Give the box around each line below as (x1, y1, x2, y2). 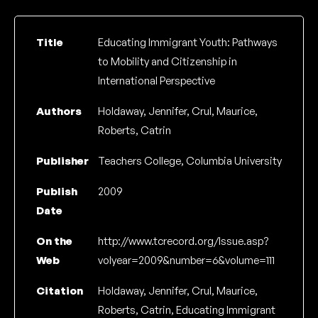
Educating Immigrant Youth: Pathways (97, 35, 278, 50)
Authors (36, 104, 82, 119)
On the (36, 234, 72, 248)
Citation (36, 284, 83, 298)
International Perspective (97, 74, 215, 88)
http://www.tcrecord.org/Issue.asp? (97, 234, 268, 248)
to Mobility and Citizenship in (97, 55, 237, 69)
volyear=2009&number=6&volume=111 (97, 253, 275, 268)
